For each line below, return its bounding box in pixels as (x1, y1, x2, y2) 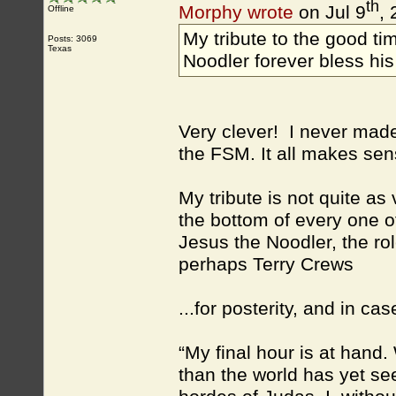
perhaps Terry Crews (179, 254, 354, 276)
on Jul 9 (293, 2, 366, 24)
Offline (48, 4, 74, 13)
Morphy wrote (179, 2, 293, 24)
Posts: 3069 (48, 34, 97, 43)
